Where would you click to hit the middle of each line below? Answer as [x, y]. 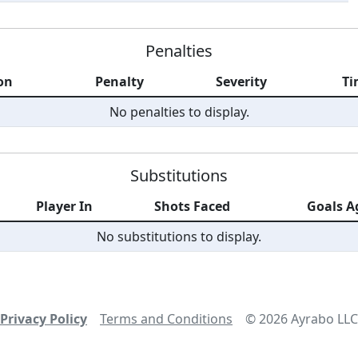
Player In [65, 206]
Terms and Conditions [166, 319]
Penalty [120, 82]
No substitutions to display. [179, 237]
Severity [242, 82]
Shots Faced [193, 206]
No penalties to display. [179, 112]
